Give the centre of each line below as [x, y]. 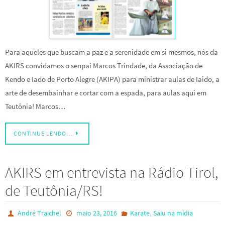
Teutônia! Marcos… [35, 106]
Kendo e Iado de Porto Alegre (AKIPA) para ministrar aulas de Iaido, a [112, 79]
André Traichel [40, 213]
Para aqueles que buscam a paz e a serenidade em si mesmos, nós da [111, 52]
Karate [140, 213]
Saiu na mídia [173, 213]
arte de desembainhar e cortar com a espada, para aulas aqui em [106, 93]
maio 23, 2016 [96, 213]
